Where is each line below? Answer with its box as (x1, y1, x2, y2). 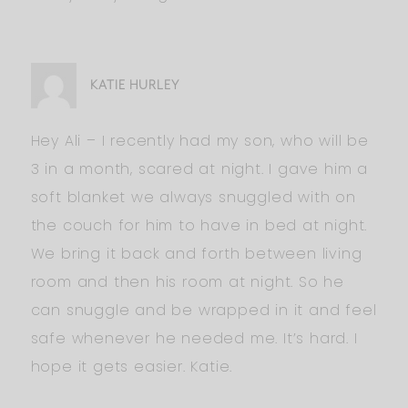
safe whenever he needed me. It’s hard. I (30, 327, 358, 349)
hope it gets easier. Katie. (30, 355, 233, 377)
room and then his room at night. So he (30, 270, 344, 292)
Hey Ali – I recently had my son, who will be (30, 129, 369, 151)
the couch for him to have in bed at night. (30, 214, 368, 236)
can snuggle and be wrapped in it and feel (30, 299, 377, 321)
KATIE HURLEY (89, 76, 179, 93)
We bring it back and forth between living (30, 242, 362, 264)
